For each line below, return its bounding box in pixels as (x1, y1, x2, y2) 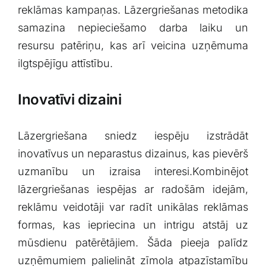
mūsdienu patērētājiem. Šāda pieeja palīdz (17, 236, 249, 249)
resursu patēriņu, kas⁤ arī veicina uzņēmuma (17, 39, 249, 52)
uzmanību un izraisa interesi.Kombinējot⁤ (17, 165, 249, 178)
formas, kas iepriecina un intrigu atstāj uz (17, 218, 249, 232)
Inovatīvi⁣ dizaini (17, 91, 122, 109)
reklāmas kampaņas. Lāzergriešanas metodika (17, 4, 249, 17)
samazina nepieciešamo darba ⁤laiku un (17, 21, 249, 34)
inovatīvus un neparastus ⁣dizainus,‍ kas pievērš (17, 147, 249, 160)
